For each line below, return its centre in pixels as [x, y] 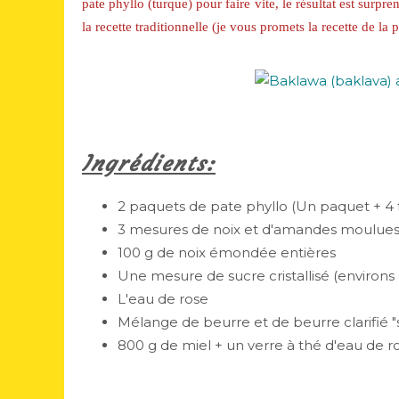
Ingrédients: [149, 164]
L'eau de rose [163, 299]
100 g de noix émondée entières [227, 252]
